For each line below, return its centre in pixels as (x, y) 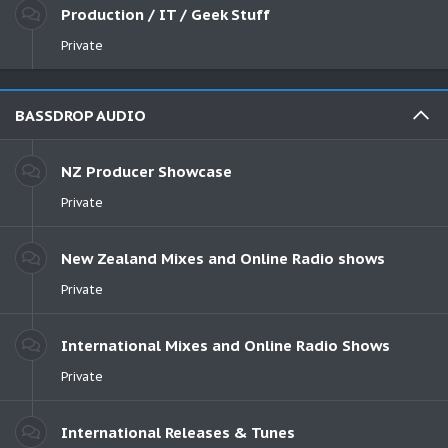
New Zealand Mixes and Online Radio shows (223, 258)
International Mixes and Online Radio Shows (225, 345)
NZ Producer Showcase (146, 171)
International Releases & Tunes (178, 432)
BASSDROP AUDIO (80, 115)
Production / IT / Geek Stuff (165, 14)
